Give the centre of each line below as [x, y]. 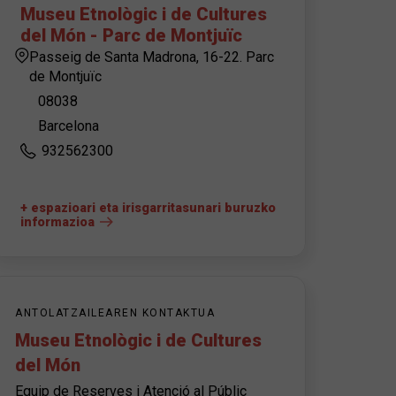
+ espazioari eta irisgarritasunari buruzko [148, 208]
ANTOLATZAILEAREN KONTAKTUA [115, 313]
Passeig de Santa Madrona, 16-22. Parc [151, 57]
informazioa [57, 222]
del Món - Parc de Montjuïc [131, 35]
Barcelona [69, 126]
